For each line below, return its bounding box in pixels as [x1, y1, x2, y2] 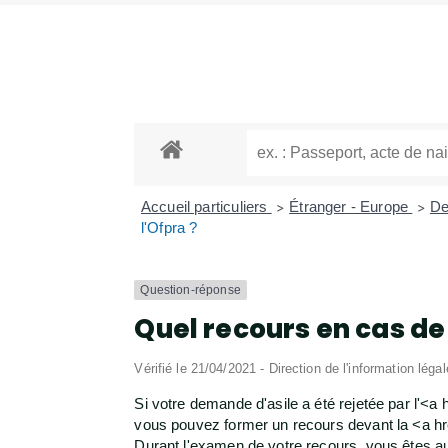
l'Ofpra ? [140, 219, 198, 237]
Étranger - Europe [289, 198, 413, 216]
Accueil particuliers [140, 198, 272, 216]
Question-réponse [140, 283, 241, 298]
